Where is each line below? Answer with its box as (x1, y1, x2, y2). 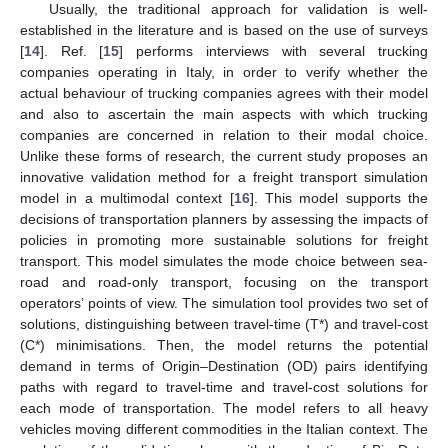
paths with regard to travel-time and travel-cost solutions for (20, 378, 428, 395)
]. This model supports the (249, 189, 429, 206)
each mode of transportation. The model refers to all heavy (20, 399, 428, 416)
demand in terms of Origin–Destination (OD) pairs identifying (20, 357, 428, 374)
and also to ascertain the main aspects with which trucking (20, 105, 428, 122)
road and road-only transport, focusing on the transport (20, 273, 428, 290)
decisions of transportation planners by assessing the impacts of (20, 210, 428, 227)
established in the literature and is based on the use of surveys (20, 21, 428, 38)
